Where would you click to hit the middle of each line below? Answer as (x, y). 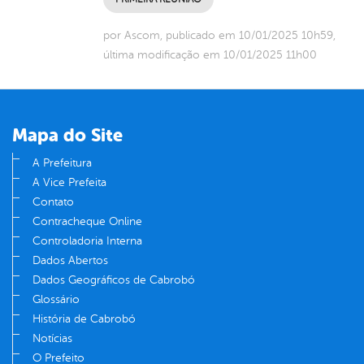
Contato (53, 201)
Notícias (52, 338)
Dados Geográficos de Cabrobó (114, 279)
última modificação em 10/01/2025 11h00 (210, 54)
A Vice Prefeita (69, 182)
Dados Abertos (70, 260)
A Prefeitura (62, 162)
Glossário (56, 299)
